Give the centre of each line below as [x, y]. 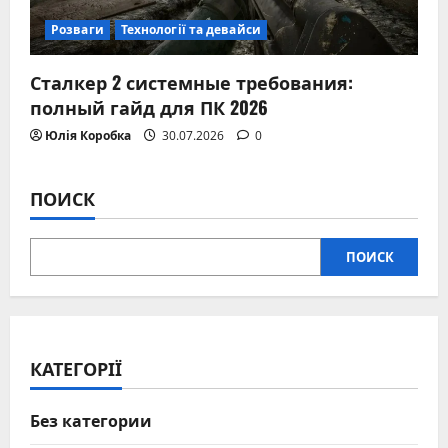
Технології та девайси [190, 29]
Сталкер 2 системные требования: [191, 81]
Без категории [91, 419]
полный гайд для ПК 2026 [149, 106]
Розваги [77, 29]
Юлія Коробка [88, 135]
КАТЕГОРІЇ [76, 367]
